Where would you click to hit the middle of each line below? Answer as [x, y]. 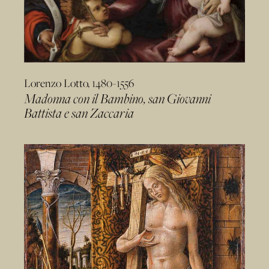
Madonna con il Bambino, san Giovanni [117, 98]
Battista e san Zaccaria [79, 113]
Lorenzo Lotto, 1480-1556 [79, 83]
